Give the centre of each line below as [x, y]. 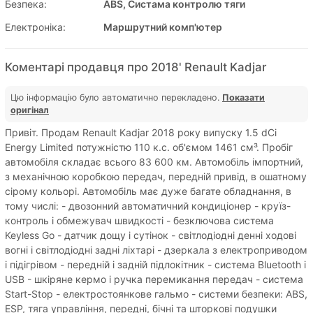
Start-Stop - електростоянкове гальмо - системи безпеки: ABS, [156, 293]
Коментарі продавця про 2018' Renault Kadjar [136, 67]
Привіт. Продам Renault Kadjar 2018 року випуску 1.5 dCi [141, 132]
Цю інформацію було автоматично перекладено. [116, 97]
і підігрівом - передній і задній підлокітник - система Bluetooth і [155, 264]
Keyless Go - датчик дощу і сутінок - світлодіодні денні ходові [151, 235]
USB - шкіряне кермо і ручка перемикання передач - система [154, 279]
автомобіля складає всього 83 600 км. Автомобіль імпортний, [154, 161]
